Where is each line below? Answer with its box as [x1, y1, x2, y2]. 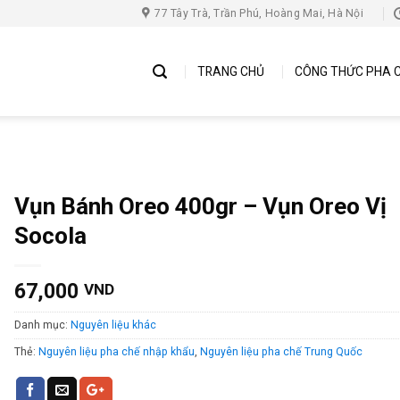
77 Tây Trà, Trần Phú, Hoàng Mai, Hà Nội [154, 6, 363, 20]
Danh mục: [14, 319, 71, 332]
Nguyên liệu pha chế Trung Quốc [200, 346, 363, 359]
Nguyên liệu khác [71, 319, 157, 332]
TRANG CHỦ [196, 64, 264, 79]
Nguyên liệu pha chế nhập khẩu [38, 346, 196, 359]
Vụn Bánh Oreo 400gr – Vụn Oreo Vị [14, 193, 387, 220]
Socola [14, 222, 87, 249]
